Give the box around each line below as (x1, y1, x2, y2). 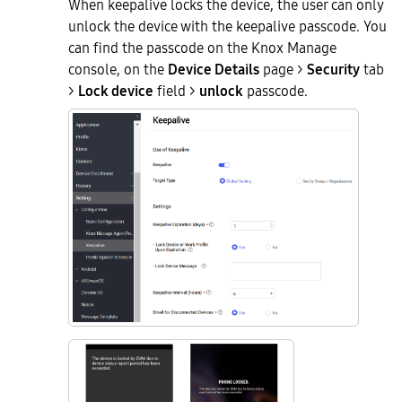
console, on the (68, 59, 168, 79)
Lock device (78, 81, 153, 100)
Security (307, 59, 360, 79)
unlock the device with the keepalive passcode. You (68, 16, 387, 36)
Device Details (168, 59, 259, 79)
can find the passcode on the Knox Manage (68, 38, 336, 57)
